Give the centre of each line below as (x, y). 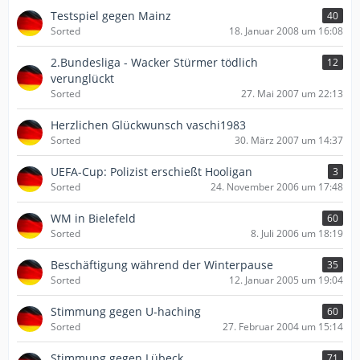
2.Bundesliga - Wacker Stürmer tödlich (154, 62)
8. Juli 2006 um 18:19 (297, 233)
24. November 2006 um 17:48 (277, 187)
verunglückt (82, 78)
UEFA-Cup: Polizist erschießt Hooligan (151, 172)
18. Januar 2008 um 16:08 (286, 31)
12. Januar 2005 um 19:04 (286, 280)
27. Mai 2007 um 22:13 (292, 94)
